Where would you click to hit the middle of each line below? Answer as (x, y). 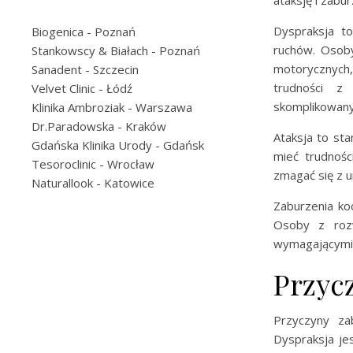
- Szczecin (110, 69)
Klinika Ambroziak (78, 107)
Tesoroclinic (64, 164)
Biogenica (58, 32)
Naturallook (62, 183)
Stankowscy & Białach (90, 50)
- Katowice (124, 183)
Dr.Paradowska (73, 126)
